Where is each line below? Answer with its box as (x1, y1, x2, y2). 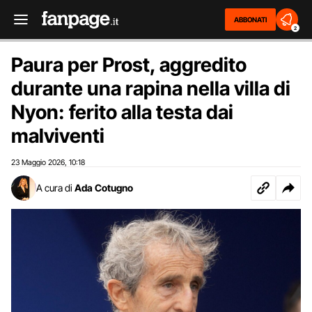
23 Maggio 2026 (11, 157, 65, 167)
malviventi (11, 124, 104, 148)
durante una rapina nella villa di (11, 77, 290, 100)
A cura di (36, 182, 72, 194)
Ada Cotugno (75, 182, 133, 194)
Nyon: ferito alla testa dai (11, 100, 233, 124)
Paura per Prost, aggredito (11, 53, 247, 77)
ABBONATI (234, 15, 267, 24)
